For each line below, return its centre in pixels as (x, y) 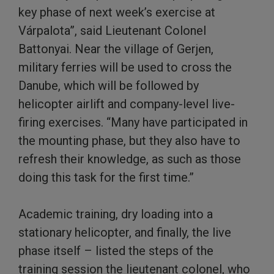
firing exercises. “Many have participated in (133, 123)
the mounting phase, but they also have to (129, 141)
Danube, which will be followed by (109, 86)
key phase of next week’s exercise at (117, 13)
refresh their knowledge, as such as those (130, 159)
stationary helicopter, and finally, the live (125, 233)
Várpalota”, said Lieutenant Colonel (112, 31)
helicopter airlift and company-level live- (127, 104)
